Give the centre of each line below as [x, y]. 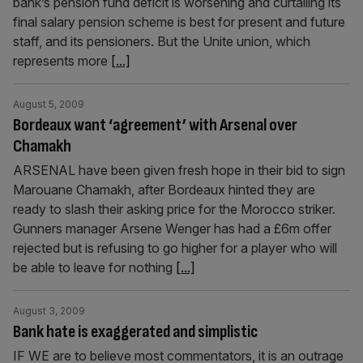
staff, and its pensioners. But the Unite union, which [162, 41]
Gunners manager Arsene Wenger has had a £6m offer [172, 228]
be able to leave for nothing [94, 267]
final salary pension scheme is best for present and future [179, 22]
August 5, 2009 [49, 104]
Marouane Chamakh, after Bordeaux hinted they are [164, 190]
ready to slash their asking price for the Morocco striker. [174, 209]
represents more [62, 61]
